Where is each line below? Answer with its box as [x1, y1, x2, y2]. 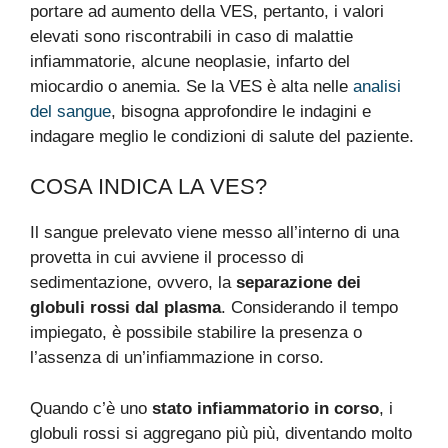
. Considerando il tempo [221, 298, 398, 317]
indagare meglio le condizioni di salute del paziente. [30, 126, 414, 146]
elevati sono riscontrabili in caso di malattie [30, 26, 353, 46]
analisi [353, 76, 401, 96]
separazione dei [236, 273, 361, 292]
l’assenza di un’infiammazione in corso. [30, 348, 324, 367]
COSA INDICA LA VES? [30, 174, 267, 199]
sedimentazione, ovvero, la [30, 273, 236, 292]
